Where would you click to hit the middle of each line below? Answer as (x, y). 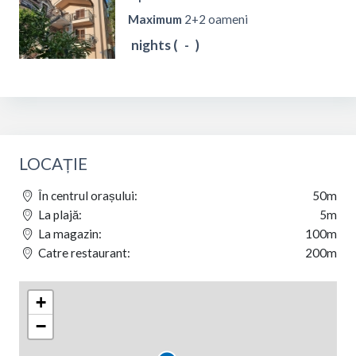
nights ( (155, 45)
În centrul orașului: (87, 196)
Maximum (155, 19)
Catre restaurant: (83, 253)
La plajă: (59, 215)
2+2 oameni (215, 19)
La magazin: (69, 234)
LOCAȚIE (53, 164)
